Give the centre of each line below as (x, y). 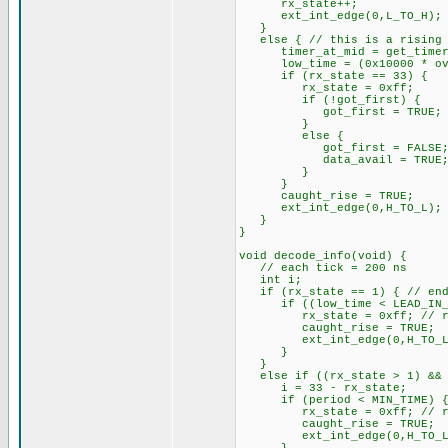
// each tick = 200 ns (322, 268)
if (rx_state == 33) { (333, 76)
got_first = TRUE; (340, 112)
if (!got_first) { (329, 100)
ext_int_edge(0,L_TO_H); (340, 16)
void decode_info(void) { (322, 256)
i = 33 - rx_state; (322, 388)
